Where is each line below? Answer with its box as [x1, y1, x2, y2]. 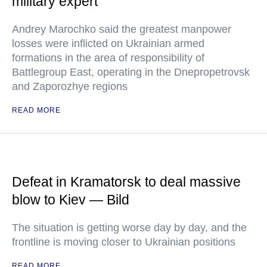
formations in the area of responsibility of [12, 52, 204, 64]
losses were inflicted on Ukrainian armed [12, 38, 204, 49]
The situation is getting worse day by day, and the [12, 222, 247, 234]
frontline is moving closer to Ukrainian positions [12, 236, 235, 248]
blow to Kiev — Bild [12, 192, 129, 207]
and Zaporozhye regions [12, 80, 128, 92]
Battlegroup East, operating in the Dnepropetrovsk [12, 66, 250, 78]
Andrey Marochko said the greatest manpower [12, 23, 231, 35]
